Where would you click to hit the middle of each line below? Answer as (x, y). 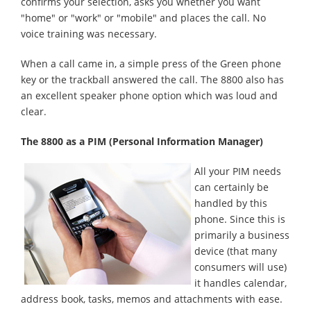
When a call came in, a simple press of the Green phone (151, 64)
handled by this (231, 203)
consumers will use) (241, 267)
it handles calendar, (241, 283)
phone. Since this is (240, 219)
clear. (34, 111)
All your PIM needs (238, 171)
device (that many (236, 251)
